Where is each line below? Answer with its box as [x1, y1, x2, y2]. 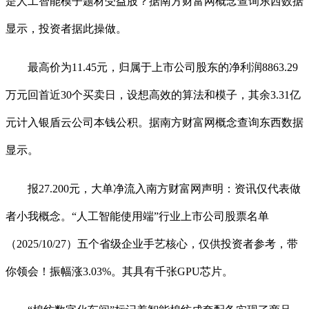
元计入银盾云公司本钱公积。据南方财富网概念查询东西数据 [6, 117, 303, 129]
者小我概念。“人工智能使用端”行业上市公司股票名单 [6, 210, 269, 223]
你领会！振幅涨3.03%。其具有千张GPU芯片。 [6, 266, 233, 278]
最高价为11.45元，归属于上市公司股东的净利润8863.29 [6, 61, 298, 74]
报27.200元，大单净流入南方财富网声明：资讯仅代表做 [6, 183, 301, 195]
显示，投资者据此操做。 [6, 23, 127, 35]
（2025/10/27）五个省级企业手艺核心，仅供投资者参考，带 [6, 238, 298, 250]
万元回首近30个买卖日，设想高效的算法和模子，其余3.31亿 [6, 89, 301, 101]
